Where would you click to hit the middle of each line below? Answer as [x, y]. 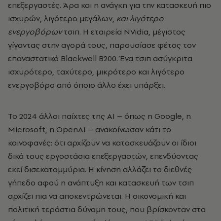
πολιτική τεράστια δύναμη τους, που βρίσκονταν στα [107, 209]
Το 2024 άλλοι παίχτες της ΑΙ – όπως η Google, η [99, 116]
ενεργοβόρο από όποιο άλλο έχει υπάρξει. [90, 85]
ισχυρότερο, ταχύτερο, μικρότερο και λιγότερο [96, 71]
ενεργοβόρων [35, 31]
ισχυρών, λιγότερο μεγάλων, [62, 18]
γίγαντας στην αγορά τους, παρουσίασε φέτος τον [102, 45]
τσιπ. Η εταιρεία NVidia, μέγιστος [124, 31]
